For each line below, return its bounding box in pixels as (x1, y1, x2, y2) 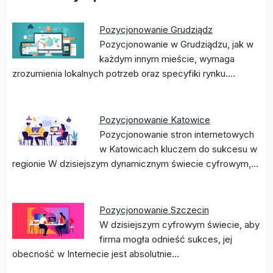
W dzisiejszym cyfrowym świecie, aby (99, 219, 260, 230)
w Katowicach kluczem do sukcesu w (99, 143, 257, 155)
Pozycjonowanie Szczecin (99, 204, 209, 216)
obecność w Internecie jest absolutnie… (12, 248, 179, 260)
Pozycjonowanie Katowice (99, 114, 210, 126)
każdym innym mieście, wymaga (99, 53, 235, 65)
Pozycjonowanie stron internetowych (99, 129, 254, 140)
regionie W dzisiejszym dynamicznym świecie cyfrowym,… (12, 158, 258, 169)
